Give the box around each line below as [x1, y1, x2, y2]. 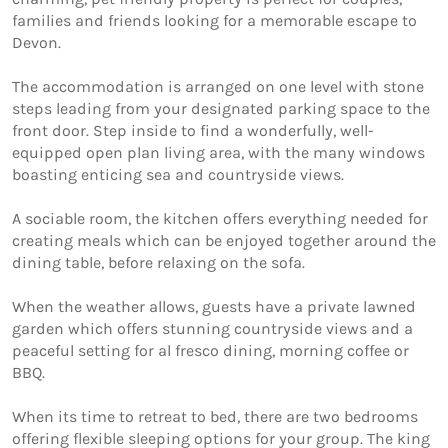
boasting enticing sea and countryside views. [12, 164, 348, 184]
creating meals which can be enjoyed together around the [12, 230, 436, 250]
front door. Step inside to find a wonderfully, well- [12, 120, 374, 140]
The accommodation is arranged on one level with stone [12, 76, 424, 96]
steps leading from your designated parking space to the [12, 98, 430, 118]
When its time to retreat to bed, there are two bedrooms [12, 406, 418, 426]
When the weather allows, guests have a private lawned [12, 296, 416, 316]
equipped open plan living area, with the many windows [12, 142, 425, 162]
